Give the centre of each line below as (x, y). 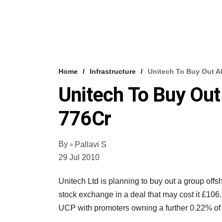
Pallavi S (91, 144)
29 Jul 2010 (79, 157)
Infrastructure (113, 71)
